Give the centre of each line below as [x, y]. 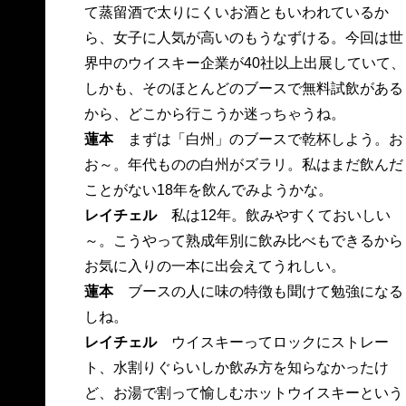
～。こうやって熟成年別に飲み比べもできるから [243, 241]
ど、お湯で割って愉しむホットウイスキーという [243, 393]
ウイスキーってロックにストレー [272, 343]
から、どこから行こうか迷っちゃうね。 [214, 114]
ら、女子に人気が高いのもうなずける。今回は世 [243, 38]
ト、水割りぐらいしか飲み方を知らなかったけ [236, 368]
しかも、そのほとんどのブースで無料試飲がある [243, 89]
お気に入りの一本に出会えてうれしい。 [214, 266]
